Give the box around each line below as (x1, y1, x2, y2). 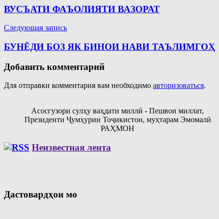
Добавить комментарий (4, 61, 105, 72)
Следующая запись (4, 23, 67, 32)
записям (3, 11, 47, 24)
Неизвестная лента (32, 142, 111, 153)
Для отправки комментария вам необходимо (4, 81, 153, 90)
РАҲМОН (101, 124, 134, 133)
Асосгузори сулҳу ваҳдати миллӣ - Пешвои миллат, (31, 107, 204, 115)
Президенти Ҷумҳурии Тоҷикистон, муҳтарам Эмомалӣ (24, 115, 211, 124)
